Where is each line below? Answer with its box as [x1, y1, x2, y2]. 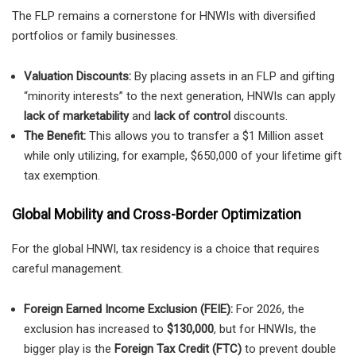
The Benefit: [24, 128, 86, 143]
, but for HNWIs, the [214, 322, 316, 337]
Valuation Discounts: [24, 68, 131, 83]
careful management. [12, 261, 123, 277]
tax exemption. [24, 168, 100, 183]
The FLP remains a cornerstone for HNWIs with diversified [12, 8, 315, 23]
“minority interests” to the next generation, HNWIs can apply [24, 88, 335, 103]
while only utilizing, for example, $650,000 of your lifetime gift [24, 148, 342, 163]
